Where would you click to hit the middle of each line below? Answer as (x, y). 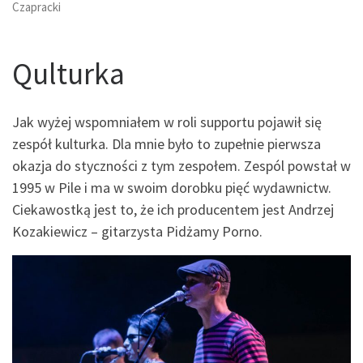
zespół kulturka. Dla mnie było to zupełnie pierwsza (167, 143)
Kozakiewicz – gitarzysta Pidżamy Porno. (137, 231)
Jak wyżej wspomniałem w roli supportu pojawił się (167, 122)
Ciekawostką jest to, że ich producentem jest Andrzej (173, 209)
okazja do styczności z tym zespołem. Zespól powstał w (181, 165)
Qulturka (68, 74)
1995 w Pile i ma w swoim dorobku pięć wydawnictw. (172, 187)
